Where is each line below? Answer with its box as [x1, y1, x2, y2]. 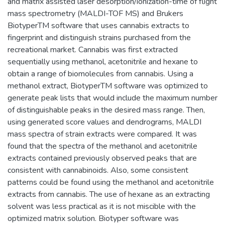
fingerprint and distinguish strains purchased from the [8, 32, 191, 43]
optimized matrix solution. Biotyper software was [8, 213, 179, 224]
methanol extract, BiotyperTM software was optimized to [8, 80, 208, 91]
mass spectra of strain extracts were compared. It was [8, 129, 197, 140]
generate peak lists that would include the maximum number [8, 92, 217, 103]
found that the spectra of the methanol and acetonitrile [8, 141, 197, 152]
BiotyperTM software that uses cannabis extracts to [8, 20, 189, 31]
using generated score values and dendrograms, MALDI [8, 117, 201, 128]
